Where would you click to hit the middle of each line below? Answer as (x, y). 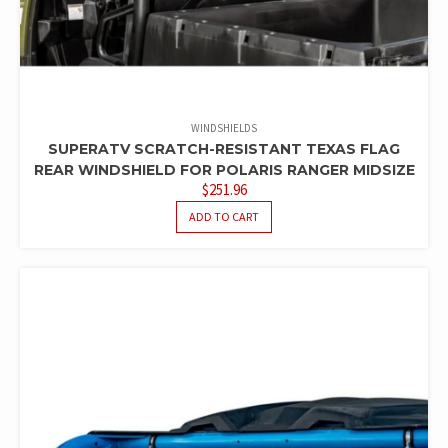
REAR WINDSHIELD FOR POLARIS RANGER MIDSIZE (224, 170)
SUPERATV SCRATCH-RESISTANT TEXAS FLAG (224, 149)
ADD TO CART (224, 216)
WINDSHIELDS (224, 128)
